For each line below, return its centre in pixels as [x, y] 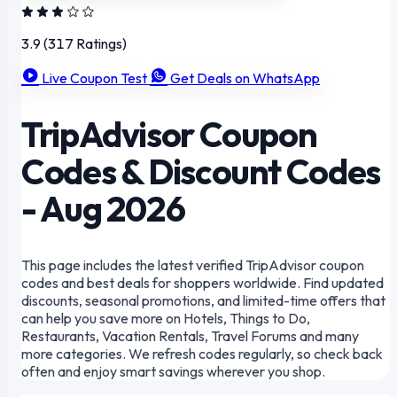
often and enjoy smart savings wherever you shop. [173, 372]
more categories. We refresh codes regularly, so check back [202, 354]
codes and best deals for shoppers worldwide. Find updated [202, 283]
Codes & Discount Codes [201, 171]
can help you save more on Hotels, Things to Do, [166, 319]
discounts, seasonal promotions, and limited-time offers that [203, 301]
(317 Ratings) [84, 43]
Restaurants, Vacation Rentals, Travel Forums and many [190, 336]
